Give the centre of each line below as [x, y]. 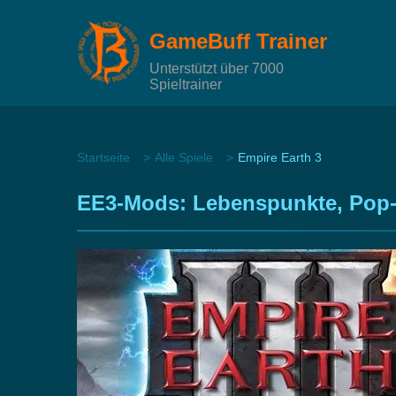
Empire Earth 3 [280, 157]
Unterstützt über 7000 [217, 68]
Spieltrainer [186, 84]
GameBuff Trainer [238, 41]
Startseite [103, 157]
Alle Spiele [184, 157]
